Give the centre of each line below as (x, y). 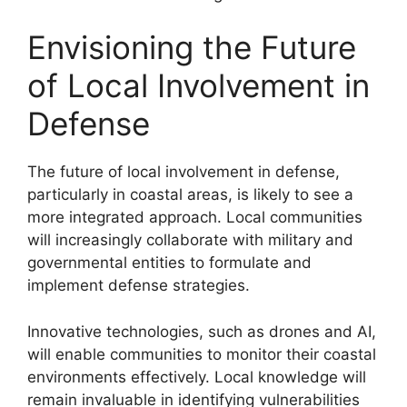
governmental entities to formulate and (169, 263)
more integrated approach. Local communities (195, 217)
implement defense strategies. (139, 285)
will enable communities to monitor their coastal (202, 354)
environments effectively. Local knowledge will (197, 377)
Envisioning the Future (192, 47)
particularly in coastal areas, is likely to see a (190, 194)
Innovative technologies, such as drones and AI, (202, 331)
